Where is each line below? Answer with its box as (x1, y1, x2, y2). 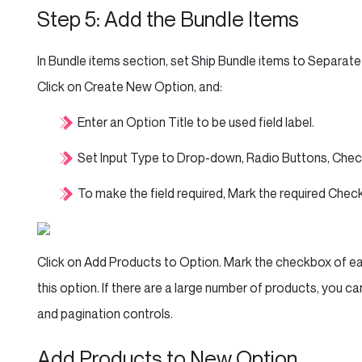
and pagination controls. (37, 305, 173, 322)
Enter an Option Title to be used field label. (78, 114, 314, 130)
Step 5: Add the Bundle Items (37, 6, 299, 32)
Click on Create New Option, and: (37, 78, 222, 95)
